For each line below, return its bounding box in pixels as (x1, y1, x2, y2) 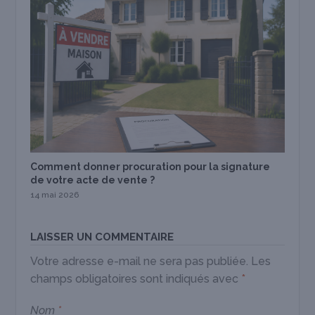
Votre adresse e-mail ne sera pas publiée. (30, 255, 249, 269)
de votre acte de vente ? (30, 174, 155, 186)
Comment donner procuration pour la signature (30, 161, 271, 173)
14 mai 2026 (30, 190, 79, 200)
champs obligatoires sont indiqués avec (30, 272, 242, 286)
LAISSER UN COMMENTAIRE (30, 231, 174, 244)
